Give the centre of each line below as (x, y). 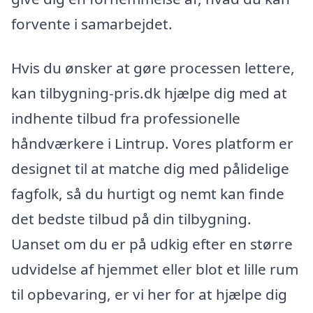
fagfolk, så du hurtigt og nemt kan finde (148, 194)
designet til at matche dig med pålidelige (150, 169)
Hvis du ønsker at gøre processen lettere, (153, 68)
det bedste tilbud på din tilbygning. (131, 219)
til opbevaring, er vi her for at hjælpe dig (149, 294)
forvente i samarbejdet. (92, 23)
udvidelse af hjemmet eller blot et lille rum (155, 269)
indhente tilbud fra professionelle (126, 118)
